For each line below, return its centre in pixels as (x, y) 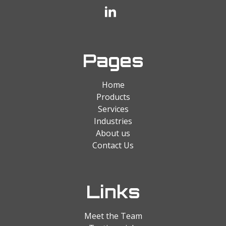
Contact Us (113, 145)
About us (113, 133)
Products (113, 97)
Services (113, 109)
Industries (113, 121)
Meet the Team (113, 216)
